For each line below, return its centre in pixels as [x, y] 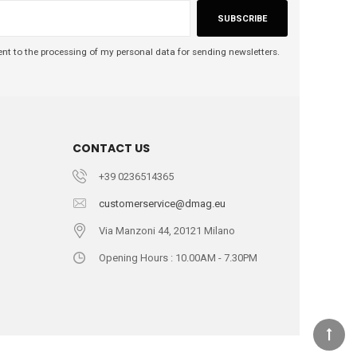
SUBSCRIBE [242, 18]
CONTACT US [111, 148]
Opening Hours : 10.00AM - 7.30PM [178, 258]
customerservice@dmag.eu [162, 204]
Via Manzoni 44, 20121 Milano [167, 231]
